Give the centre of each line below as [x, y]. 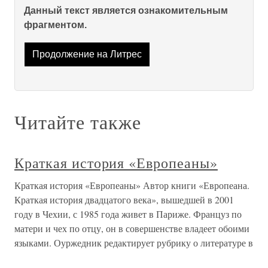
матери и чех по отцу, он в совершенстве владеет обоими [132, 229]
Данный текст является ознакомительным [126, 10]
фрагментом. [55, 25]
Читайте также [78, 122]
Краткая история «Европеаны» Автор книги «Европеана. [132, 185]
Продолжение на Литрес [87, 54]
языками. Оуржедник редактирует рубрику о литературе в [134, 243]
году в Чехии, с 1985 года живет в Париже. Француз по [128, 214]
